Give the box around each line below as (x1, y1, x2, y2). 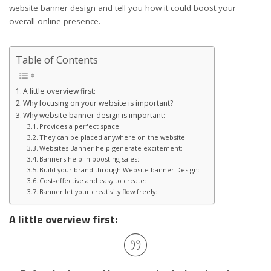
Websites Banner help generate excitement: (39, 143, 185, 153)
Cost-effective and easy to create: (39, 176, 149, 186)
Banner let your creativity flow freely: (39, 187, 160, 197)
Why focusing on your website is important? (23, 98, 174, 109)
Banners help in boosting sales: (39, 154, 142, 164)
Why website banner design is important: (23, 110, 168, 121)
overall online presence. (9, 15, 103, 27)
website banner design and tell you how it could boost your (9, 2, 236, 13)
